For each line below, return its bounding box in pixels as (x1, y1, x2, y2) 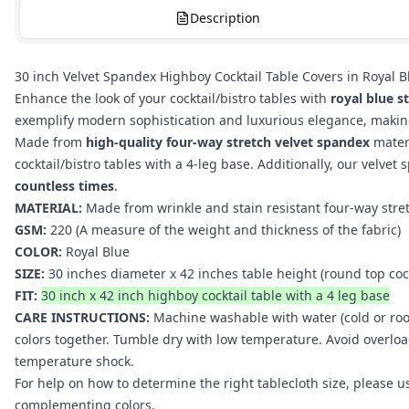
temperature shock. (15, 352, 134, 370)
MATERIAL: (15, 199, 82, 216)
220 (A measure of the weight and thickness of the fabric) (47, 221, 401, 238)
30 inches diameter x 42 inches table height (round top (45, 265, 389, 282)
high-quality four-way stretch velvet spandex (86, 133, 370, 151)
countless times (15, 177, 114, 194)
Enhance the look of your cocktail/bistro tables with (15, 89, 330, 107)
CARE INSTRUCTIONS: (15, 309, 150, 326)
